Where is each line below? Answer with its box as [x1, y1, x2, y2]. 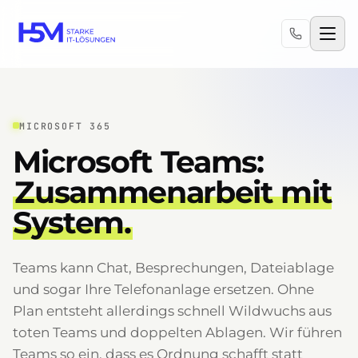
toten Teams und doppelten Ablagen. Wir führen [13, 324, 342, 340]
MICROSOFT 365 [19, 119, 111, 132]
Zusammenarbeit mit [14, 173, 332, 211]
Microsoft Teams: [13, 143, 264, 181]
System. [13, 204, 131, 241]
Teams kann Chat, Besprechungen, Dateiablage [13, 260, 334, 276]
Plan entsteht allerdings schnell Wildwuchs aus [13, 303, 332, 319]
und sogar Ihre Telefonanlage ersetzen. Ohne [13, 281, 314, 297]
